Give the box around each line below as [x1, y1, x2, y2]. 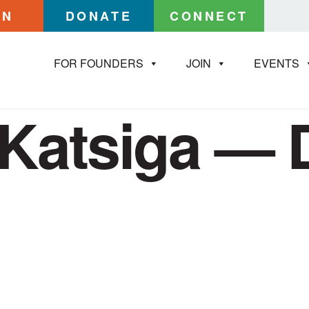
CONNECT [169, 7, 249, 25]
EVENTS [254, 54, 299, 71]
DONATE [65, 7, 132, 25]
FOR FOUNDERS [54, 54, 143, 71]
